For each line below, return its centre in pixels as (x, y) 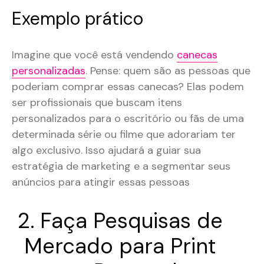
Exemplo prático (77, 19)
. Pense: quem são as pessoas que (168, 71)
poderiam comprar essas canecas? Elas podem (128, 87)
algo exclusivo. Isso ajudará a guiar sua (106, 151)
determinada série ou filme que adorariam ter (124, 135)
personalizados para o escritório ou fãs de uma (128, 119)
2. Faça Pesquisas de (120, 221)
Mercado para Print (120, 246)
